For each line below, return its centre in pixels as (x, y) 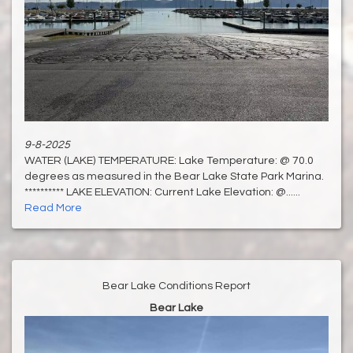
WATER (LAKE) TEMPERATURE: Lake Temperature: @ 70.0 (169, 161)
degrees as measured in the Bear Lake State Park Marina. (174, 177)
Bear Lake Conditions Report (176, 286)
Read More (53, 208)
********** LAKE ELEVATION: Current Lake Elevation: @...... (162, 193)
